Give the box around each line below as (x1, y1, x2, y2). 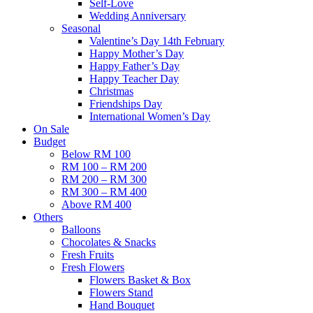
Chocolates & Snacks (61, 236, 156, 248)
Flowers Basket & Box (89, 274, 191, 286)
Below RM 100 (61, 148, 131, 160)
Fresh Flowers (61, 261, 124, 273)
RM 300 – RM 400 (61, 186, 147, 198)
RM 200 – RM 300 (61, 173, 147, 185)
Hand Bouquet (89, 299, 154, 311)
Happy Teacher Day (89, 73, 179, 85)
